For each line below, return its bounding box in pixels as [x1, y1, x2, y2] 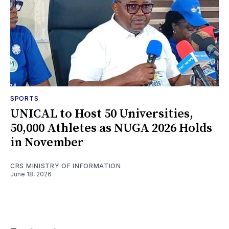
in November [10, 134, 84, 150]
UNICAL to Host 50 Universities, [10, 106, 193, 122]
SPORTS [10, 94, 39, 102]
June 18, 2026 [10, 170, 52, 178]
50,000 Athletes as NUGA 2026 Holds [10, 120, 212, 136]
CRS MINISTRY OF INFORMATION [10, 162, 121, 170]
